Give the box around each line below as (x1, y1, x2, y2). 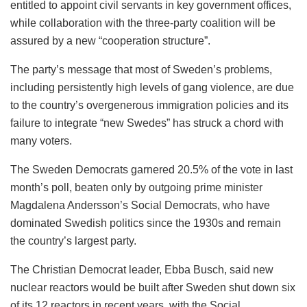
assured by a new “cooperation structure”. (10, 35, 210, 47)
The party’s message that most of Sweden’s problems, (10, 64, 272, 76)
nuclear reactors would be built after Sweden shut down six (10, 282, 295, 294)
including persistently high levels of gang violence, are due (10, 82, 294, 94)
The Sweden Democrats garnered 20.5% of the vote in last (10, 164, 293, 176)
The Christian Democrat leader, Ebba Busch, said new (10, 264, 273, 276)
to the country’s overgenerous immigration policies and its (10, 99, 288, 112)
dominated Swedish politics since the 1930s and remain (10, 217, 281, 230)
